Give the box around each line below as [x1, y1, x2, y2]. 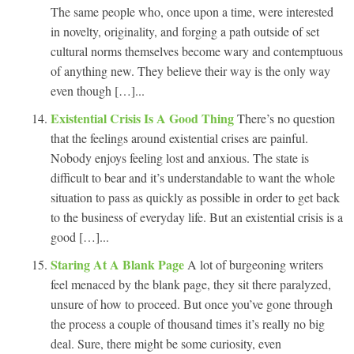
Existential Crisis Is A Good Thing [51, 108, 237, 127]
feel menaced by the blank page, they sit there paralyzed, [51, 275, 331, 292]
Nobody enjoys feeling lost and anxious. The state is [51, 149, 309, 166]
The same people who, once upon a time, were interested [51, 2, 333, 20]
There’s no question [237, 109, 335, 126]
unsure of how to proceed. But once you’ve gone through [51, 295, 333, 312]
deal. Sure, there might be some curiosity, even [51, 334, 281, 352]
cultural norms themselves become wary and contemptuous [51, 42, 343, 59]
